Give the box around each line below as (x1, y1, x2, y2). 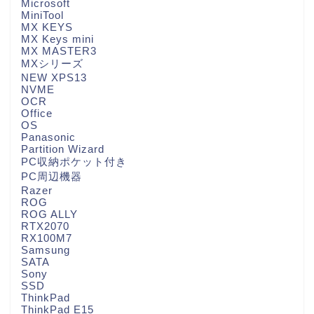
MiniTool (21, 9, 64, 22)
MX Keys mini (21, 33, 94, 46)
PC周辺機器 (21, 170, 82, 183)
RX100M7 (21, 232, 72, 245)
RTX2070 (21, 220, 69, 233)
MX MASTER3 (21, 45, 97, 57)
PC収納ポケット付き (21, 156, 127, 168)
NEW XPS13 (21, 71, 87, 84)
